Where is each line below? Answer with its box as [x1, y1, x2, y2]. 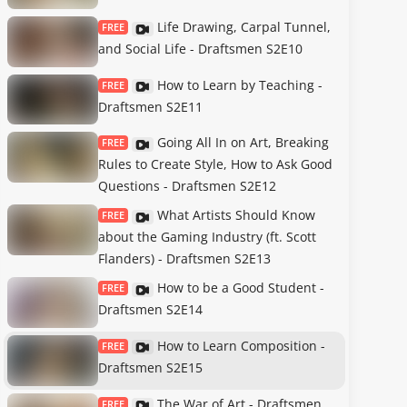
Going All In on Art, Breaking [157, 134, 329, 152]
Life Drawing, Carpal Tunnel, [157, 18, 331, 36]
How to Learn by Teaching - [157, 75, 323, 94]
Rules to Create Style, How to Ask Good [98, 155, 333, 174]
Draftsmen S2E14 [98, 301, 203, 319]
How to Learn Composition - [157, 337, 325, 355]
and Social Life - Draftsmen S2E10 [98, 40, 303, 58]
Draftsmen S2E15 [98, 359, 203, 377]
